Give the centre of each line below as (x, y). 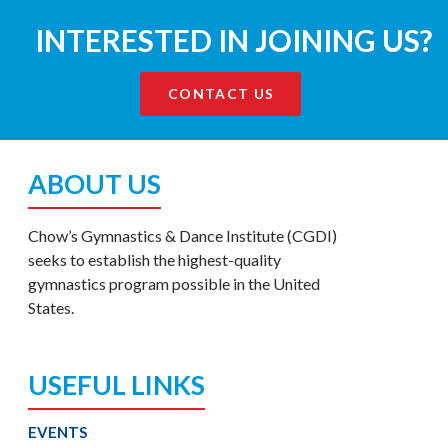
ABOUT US (94, 183)
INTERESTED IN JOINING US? (234, 41)
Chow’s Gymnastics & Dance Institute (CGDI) (182, 236)
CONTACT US (221, 93)
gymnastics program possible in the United (173, 284)
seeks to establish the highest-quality (154, 260)
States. (50, 308)
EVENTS (57, 431)
